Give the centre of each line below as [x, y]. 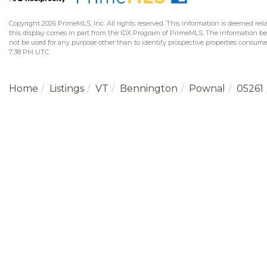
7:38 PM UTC [29, 52]
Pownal [207, 88]
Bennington [149, 88]
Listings [67, 88]
